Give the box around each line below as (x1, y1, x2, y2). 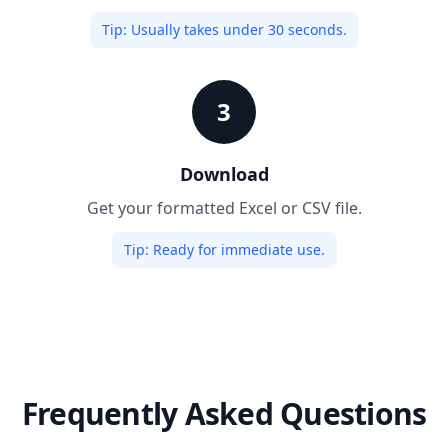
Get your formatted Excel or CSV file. (86, 196, 362, 219)
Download (179, 161, 269, 186)
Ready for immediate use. (148, 239, 325, 259)
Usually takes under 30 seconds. (126, 19, 347, 39)
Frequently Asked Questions (21, 392, 427, 434)
